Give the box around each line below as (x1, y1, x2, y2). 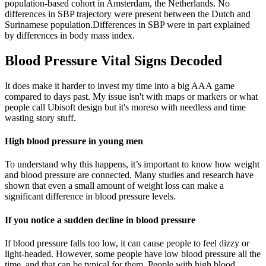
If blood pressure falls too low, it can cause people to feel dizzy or (5, 237, 249, 248)
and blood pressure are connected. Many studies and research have (5, 170, 254, 180)
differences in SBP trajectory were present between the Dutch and (5, 9, 251, 20)
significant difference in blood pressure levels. (5, 191, 176, 202)
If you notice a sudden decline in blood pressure (5, 214, 195, 225)
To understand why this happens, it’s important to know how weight (5, 159, 259, 170)
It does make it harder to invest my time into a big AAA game (5, 80, 235, 91)
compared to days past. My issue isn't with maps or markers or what (5, 91, 258, 102)
